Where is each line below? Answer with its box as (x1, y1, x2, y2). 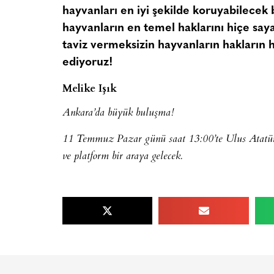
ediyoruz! (62, 56, 113, 68)
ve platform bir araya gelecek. (62, 147, 182, 165)
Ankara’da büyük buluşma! (62, 105, 174, 122)
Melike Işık (62, 80, 117, 95)
